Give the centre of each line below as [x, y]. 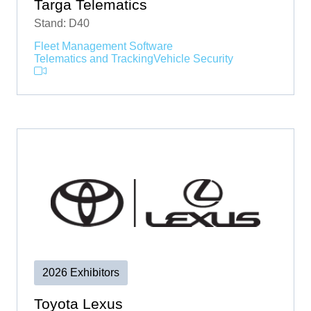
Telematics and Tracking [94, 58]
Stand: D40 [62, 23]
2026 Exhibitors [81, 272]
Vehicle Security [193, 58]
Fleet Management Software [103, 46]
